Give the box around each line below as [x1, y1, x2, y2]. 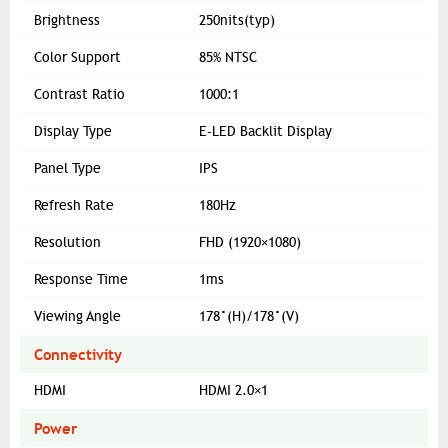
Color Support [34, 49, 121, 67]
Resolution [34, 234, 101, 252]
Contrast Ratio [34, 86, 125, 104]
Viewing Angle [34, 308, 121, 326]
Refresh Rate [34, 197, 114, 215]
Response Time [34, 271, 128, 289]
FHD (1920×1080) [199, 234, 301, 252]
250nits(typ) [199, 12, 275, 30]
